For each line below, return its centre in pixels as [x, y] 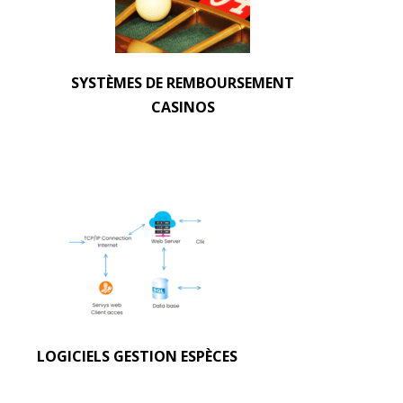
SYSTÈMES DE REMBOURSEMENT [183, 83]
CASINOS [183, 107]
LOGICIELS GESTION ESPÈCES [137, 356]
